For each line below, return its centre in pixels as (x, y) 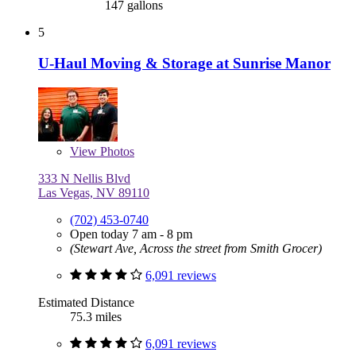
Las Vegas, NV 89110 (94, 192)
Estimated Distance (86, 302)
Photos (116, 151)
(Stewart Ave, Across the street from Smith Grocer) (196, 248)
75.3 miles (96, 316)
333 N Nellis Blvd (84, 178)
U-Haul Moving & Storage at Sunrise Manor (184, 63)
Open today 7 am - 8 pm (131, 234)
